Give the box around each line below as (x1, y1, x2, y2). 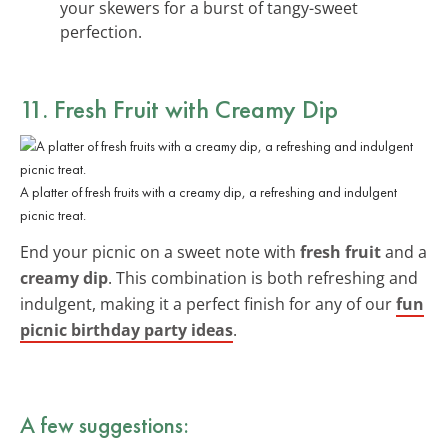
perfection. (60, 20, 142, 43)
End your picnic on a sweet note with (20, 240, 300, 263)
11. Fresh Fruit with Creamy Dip (20, 91, 338, 126)
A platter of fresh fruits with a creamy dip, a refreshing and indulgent (20, 182, 397, 201)
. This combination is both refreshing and (108, 266, 418, 289)
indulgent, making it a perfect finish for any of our (20, 292, 396, 315)
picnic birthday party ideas (20, 318, 233, 341)
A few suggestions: (20, 409, 189, 440)
